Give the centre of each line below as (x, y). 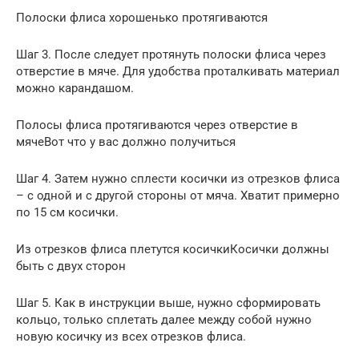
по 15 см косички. (67, 212)
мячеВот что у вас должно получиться (126, 141)
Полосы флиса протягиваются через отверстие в (157, 125)
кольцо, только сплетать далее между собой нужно (164, 319)
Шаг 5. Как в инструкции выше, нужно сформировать (168, 303)
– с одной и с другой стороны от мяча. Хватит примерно (178, 195)
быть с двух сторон (71, 266)
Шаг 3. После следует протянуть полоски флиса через (171, 54)
